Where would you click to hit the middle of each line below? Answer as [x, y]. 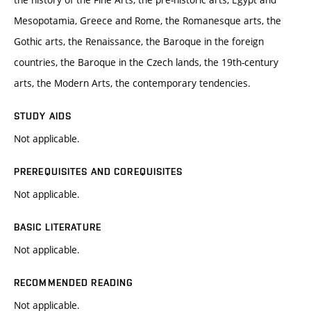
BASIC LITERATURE [58, 227]
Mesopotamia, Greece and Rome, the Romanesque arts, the [148, 21]
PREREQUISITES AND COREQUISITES [99, 172]
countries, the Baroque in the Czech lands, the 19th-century [146, 62]
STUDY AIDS [43, 116]
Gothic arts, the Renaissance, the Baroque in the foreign [139, 42]
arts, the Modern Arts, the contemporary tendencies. [132, 83]
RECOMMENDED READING [74, 283]
